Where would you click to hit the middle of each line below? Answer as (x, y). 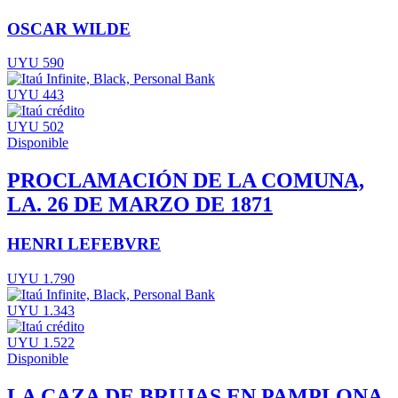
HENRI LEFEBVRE (84, 244)
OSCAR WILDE (69, 28)
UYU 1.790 (41, 278)
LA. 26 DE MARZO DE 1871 (140, 205)
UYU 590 (36, 63)
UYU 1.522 (41, 342)
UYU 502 (36, 127)
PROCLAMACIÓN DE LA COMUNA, (186, 181)
